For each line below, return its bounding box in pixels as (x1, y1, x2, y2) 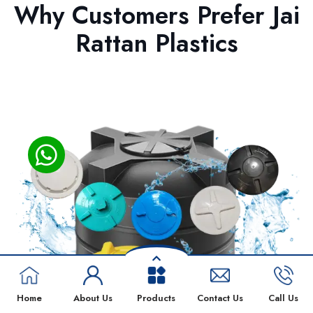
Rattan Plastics (75, 25, 238, 61)
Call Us (268, 291, 299, 305)
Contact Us (196, 291, 243, 305)
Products (137, 291, 176, 305)
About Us (73, 291, 113, 305)
